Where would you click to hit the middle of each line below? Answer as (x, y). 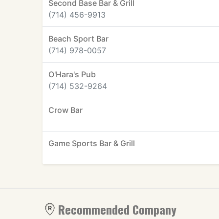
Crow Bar (66, 110)
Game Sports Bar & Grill (92, 143)
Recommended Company (117, 209)
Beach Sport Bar (78, 39)
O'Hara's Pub (72, 74)
